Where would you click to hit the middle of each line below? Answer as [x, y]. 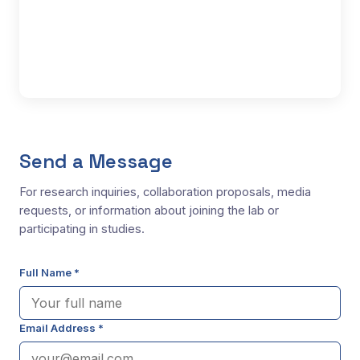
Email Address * [61, 327]
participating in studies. [82, 229]
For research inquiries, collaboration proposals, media [165, 192]
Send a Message [96, 161]
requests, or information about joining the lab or [149, 210]
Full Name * [49, 272]
